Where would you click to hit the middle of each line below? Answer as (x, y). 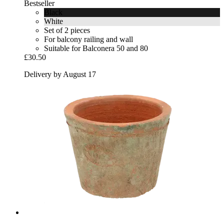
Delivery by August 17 (60, 74)
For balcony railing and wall (88, 39)
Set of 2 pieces (67, 30)
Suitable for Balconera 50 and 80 (96, 48)
